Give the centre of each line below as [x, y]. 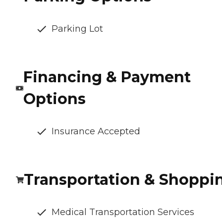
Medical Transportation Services [123, 212]
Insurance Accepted [96, 132]
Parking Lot [77, 29]
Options [54, 99]
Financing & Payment [107, 77]
